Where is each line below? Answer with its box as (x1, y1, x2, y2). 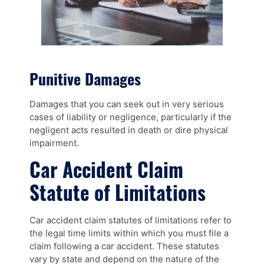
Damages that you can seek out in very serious (29, 98, 224, 110)
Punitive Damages (29, 67, 141, 91)
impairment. (29, 137, 79, 148)
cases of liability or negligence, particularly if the (29, 111, 232, 123)
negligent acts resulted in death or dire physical (29, 124, 228, 136)
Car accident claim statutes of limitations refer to (29, 214, 232, 226)
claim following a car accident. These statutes (29, 240, 219, 252)
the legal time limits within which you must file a (29, 227, 229, 239)
